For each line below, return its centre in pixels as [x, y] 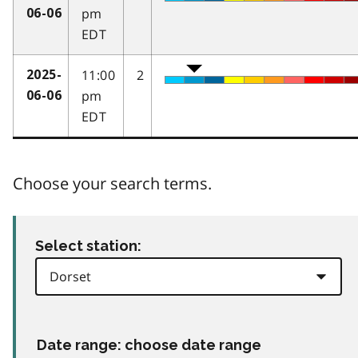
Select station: [88, 245]
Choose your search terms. [112, 183]
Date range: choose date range [149, 344]
